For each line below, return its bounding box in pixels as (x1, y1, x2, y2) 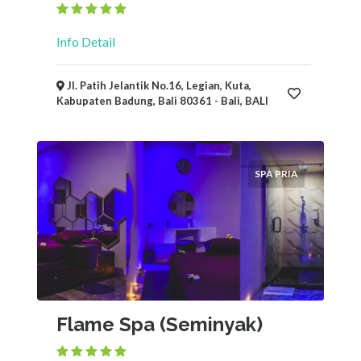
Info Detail (56, 34, 115, 49)
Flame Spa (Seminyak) (56, 313, 263, 336)
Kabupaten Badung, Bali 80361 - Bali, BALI (56, 94, 268, 107)
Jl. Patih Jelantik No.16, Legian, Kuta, (64, 79, 251, 92)
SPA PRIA (255, 168, 298, 180)
